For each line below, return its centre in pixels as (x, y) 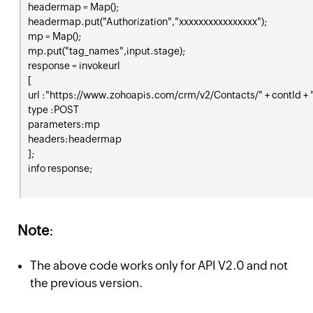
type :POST (53, 110)
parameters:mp (64, 124)
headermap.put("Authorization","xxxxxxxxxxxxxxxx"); (148, 22)
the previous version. (87, 283)
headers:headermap (75, 139)
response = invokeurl (74, 66)
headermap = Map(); (74, 7)
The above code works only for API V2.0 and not (159, 265)
